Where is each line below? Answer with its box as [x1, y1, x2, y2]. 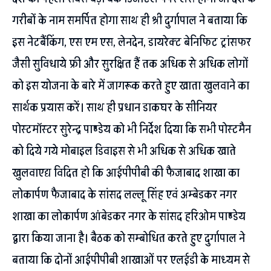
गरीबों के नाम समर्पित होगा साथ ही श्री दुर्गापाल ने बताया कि [12, 11, 247, 29]
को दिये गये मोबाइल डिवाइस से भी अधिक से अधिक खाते [12, 142, 236, 160]
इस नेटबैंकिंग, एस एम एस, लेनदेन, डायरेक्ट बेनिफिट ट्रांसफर [12, 33, 251, 51]
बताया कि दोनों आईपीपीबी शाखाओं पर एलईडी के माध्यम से [12, 251, 250, 269]
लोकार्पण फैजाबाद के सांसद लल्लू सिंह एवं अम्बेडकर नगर [12, 186, 237, 203]
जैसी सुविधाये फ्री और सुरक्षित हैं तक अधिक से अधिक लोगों [12, 55, 248, 73]
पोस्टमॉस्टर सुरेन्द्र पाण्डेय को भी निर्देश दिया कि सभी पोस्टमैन [12, 120, 251, 138]
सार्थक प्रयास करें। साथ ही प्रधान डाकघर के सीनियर [12, 99, 217, 116]
